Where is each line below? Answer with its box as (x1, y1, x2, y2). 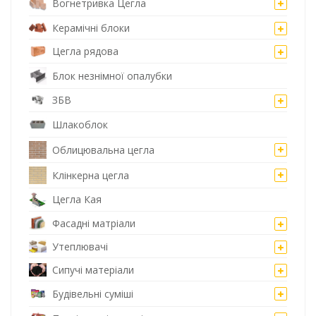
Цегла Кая (52, 193, 102, 207)
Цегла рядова (52, 44, 119, 59)
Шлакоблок (52, 117, 108, 131)
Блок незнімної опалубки (52, 68, 172, 83)
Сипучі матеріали (52, 262, 134, 276)
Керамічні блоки (52, 21, 130, 35)
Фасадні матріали (52, 216, 135, 230)
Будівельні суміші (52, 287, 133, 300)
